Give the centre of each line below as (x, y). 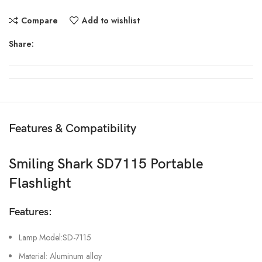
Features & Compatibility (73, 129)
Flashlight (40, 184)
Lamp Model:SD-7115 (55, 238)
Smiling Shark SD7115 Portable (106, 164)
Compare (39, 21)
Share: (21, 44)
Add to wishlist (111, 21)
